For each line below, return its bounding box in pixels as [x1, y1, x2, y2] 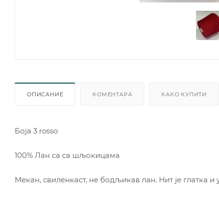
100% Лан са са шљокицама [15, 150, 120, 160]
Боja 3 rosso [15, 126, 58, 135]
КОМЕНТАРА [92, 90, 132, 98]
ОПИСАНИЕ [27, 90, 64, 98]
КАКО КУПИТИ [161, 90, 207, 98]
